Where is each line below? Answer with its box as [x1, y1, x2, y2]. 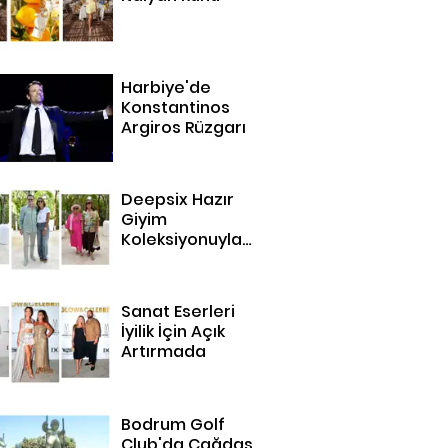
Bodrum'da [121, 248, 213, 272]
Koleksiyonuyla [121, 228, 243, 252]
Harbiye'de [121, 76, 212, 100]
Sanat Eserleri [121, 300, 236, 324]
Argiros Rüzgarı [121, 116, 247, 140]
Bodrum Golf [121, 412, 226, 436]
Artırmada [121, 340, 207, 364]
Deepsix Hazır [121, 188, 235, 212]
